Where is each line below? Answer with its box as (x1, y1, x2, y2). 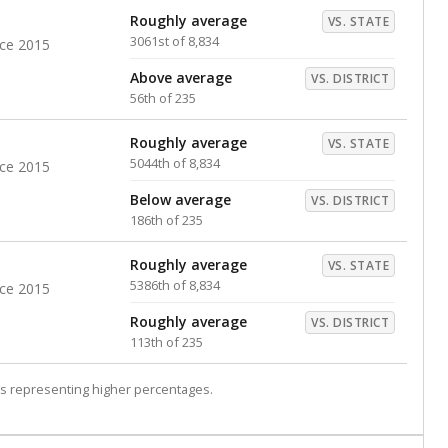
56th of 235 (130, 89, 196, 107)
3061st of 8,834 (130, 32, 219, 50)
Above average (130, 68, 232, 87)
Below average (130, 190, 231, 209)
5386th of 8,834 (130, 276, 220, 294)
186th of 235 (130, 211, 203, 229)
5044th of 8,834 (130, 154, 220, 172)
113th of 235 (130, 333, 203, 351)
